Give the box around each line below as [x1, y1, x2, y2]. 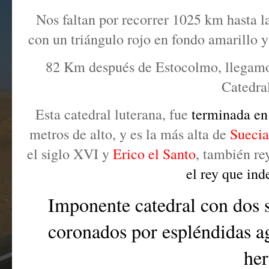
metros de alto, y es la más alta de [29, 124, 230, 144]
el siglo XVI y [27, 144, 113, 163]
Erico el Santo [113, 144, 196, 163]
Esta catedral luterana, [35, 104, 169, 124]
